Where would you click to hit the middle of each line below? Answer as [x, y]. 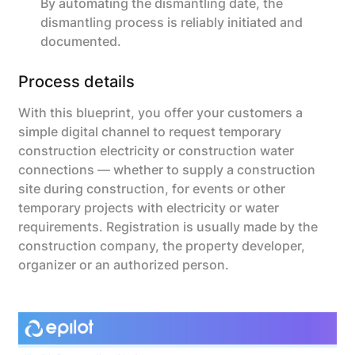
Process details [77, 81]
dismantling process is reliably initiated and [172, 22]
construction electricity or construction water [157, 150]
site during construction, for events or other [152, 188]
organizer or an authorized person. [124, 264]
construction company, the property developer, [162, 245]
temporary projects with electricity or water [149, 207]
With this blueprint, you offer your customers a [161, 112]
